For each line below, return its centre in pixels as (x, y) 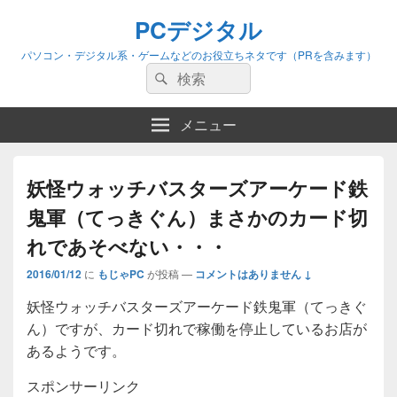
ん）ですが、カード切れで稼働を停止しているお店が (197, 328)
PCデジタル (198, 30)
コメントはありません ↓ (253, 274)
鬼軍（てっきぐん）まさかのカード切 (197, 217)
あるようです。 (76, 350)
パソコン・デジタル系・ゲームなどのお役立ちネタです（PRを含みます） (198, 54)
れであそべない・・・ (127, 246)
